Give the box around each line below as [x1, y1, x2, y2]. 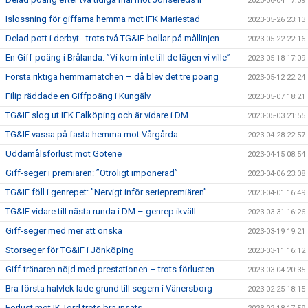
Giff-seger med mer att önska [5, 225, 122, 236]
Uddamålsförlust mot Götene [5, 148, 122, 159]
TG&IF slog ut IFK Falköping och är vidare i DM [5, 110, 188, 120]
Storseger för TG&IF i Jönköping [5, 245, 134, 255]
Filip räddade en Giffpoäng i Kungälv [5, 91, 151, 101]
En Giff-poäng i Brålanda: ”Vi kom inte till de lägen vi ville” [5, 52, 230, 63]
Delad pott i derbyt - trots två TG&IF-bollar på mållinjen [5, 33, 219, 43]
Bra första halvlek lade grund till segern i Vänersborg [5, 283, 212, 294]
